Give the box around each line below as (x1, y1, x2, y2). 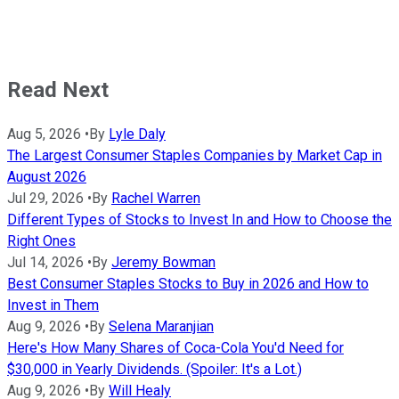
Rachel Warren (111, 190, 200, 208)
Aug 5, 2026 (7, 126, 81, 143)
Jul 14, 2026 (7, 254, 84, 272)
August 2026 (7, 168, 86, 186)
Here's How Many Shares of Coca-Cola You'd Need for (7, 339, 344, 357)
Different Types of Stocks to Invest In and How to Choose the (7, 211, 392, 229)
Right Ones (7, 232, 76, 250)
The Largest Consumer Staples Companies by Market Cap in (7, 147, 382, 165)
